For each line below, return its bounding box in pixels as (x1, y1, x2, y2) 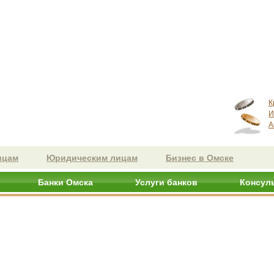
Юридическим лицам (46, 153, 138, 163)
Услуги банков (135, 177, 198, 187)
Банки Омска (38, 177, 93, 187)
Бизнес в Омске (166, 153, 234, 163)
